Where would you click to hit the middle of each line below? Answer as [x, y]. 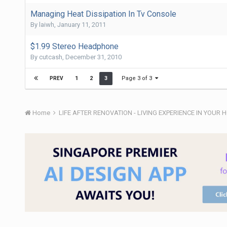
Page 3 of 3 [138, 78]
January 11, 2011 [81, 24]
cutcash [50, 57]
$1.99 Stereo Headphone [74, 46]
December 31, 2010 [93, 57]
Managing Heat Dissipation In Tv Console [103, 14]
